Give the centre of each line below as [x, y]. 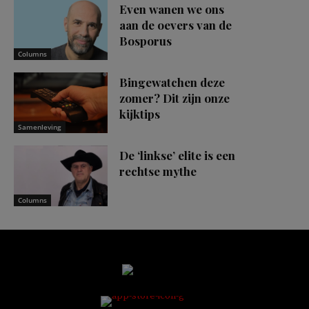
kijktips [140, 114]
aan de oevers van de [176, 24]
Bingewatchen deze [172, 82]
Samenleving [40, 127]
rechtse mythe [158, 171]
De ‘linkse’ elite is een [177, 156]
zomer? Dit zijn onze [175, 98]
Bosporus [146, 40]
